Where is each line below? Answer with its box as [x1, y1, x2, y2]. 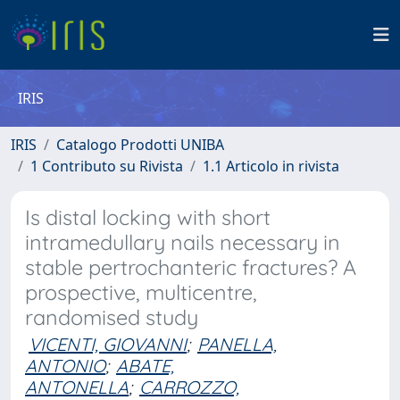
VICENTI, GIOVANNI [29, 333, 187, 355]
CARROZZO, [139, 376, 239, 398]
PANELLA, [197, 333, 277, 355]
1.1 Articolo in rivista [203, 156, 339, 176]
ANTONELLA [25, 376, 129, 398]
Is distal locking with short [25, 204, 271, 230]
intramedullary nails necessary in [25, 229, 340, 255]
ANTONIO [25, 354, 105, 377]
